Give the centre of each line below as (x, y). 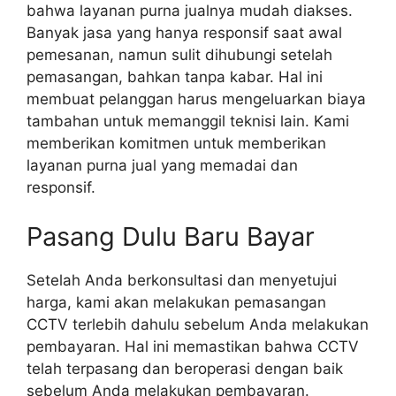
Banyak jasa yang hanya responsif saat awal (184, 33)
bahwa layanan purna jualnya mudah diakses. (190, 11)
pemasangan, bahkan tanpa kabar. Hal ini (175, 77)
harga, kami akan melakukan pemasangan (176, 302)
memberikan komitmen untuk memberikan (176, 144)
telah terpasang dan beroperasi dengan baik (185, 368)
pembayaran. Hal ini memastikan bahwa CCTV (193, 346)
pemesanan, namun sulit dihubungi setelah (179, 55)
